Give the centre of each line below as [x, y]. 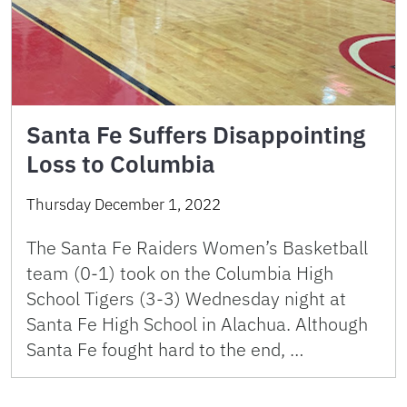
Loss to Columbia [121, 163]
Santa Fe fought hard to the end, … [165, 349]
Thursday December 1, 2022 [124, 204]
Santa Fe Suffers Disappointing [196, 134]
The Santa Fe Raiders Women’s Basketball [197, 247]
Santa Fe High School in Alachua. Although [197, 323]
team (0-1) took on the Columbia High [180, 273]
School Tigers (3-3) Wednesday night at [186, 298]
